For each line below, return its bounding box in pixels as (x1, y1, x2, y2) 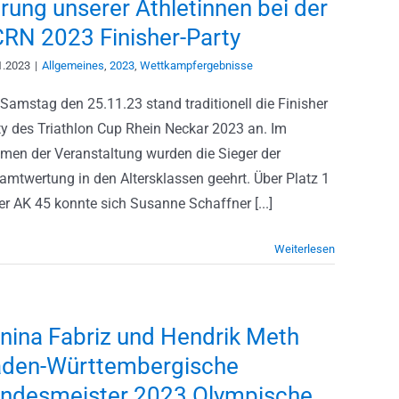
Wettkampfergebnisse (140, 59, 253, 72)
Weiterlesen (274, 242, 335, 256)
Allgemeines (42, 59, 104, 72)
